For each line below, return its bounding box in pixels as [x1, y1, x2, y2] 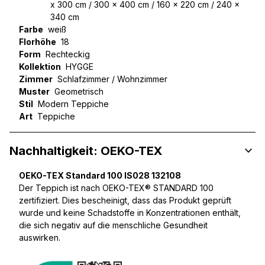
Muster [19, 86, 50, 97]
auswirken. [19, 232, 60, 243]
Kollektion [19, 62, 61, 72]
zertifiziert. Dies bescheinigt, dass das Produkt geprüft [19, 195, 231, 206]
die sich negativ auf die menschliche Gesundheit [19, 220, 208, 231]
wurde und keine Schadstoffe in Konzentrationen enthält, [19, 208, 241, 218]
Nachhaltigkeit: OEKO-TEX [9, 144, 162, 159]
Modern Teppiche [38, 99, 109, 109]
